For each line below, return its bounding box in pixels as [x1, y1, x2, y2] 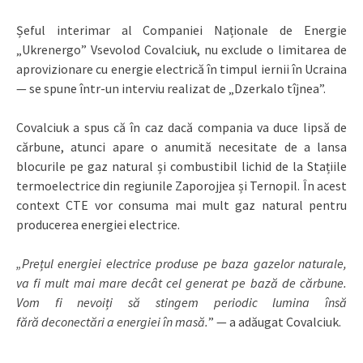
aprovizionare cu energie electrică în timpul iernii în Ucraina [16, 60, 347, 77]
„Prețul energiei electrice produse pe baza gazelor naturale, [16, 254, 347, 271]
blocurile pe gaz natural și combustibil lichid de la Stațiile [16, 157, 347, 174]
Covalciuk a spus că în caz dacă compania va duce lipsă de [16, 118, 347, 135]
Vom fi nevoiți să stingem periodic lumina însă [16, 293, 347, 310]
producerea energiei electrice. [16, 216, 180, 233]
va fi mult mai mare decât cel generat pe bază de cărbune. [16, 274, 347, 291]
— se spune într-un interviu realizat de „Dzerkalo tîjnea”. [16, 79, 326, 96]
